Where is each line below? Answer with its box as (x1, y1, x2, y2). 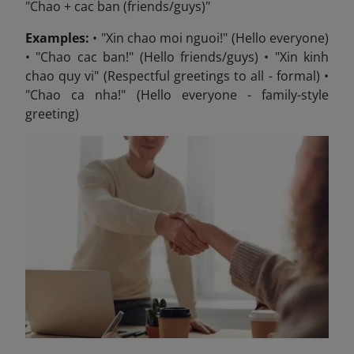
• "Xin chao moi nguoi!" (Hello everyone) (89, 29, 329, 47)
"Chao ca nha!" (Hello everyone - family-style (25, 86, 329, 104)
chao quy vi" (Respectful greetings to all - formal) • (25, 67, 329, 85)
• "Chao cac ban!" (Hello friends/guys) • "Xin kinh (25, 48, 329, 66)
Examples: (25, 29, 89, 47)
